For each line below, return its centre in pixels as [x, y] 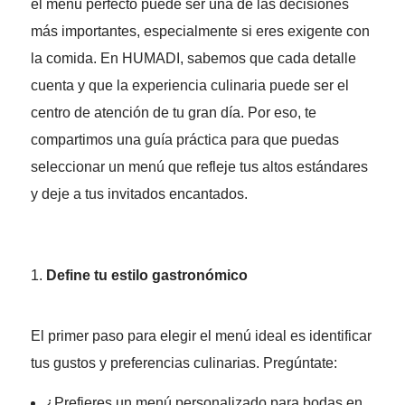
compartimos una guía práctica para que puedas [184, 140]
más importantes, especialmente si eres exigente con [200, 32]
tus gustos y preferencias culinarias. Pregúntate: [184, 363]
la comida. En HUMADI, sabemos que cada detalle [193, 59]
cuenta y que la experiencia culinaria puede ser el [189, 86]
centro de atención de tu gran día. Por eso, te [173, 113]
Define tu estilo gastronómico [146, 276]
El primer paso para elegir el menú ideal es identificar [201, 336]
